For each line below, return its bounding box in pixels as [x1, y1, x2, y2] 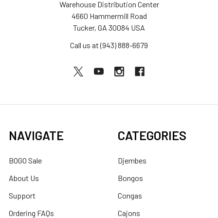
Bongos [118, 173, 143, 182]
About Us [9, 173, 39, 182]
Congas [118, 190, 142, 200]
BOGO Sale [9, 155, 42, 165]
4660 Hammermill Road [71, 11, 147, 20]
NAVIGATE [9, 127, 64, 143]
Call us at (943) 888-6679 [70, 40, 148, 50]
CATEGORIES [118, 127, 186, 143]
